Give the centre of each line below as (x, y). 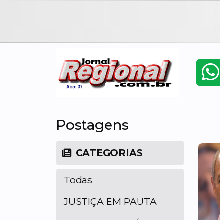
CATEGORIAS (108, 153)
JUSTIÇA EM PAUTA (110, 201)
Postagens (92, 125)
